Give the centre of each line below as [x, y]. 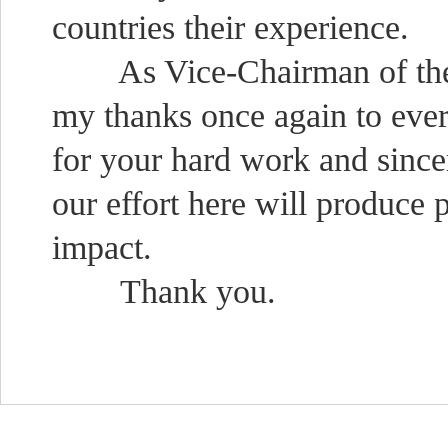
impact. [102, 247]
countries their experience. [231, 27]
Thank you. [164, 291]
